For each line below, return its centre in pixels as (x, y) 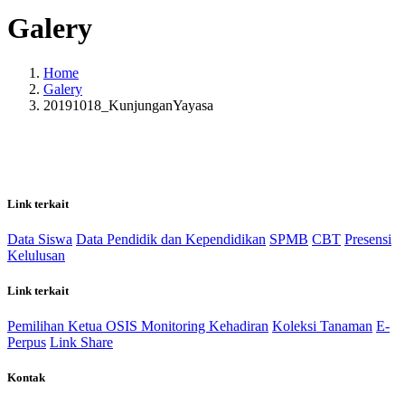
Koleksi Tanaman (322, 326)
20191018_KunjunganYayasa (128, 105)
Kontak (26, 378)
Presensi (368, 239)
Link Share (81, 343)
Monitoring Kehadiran (205, 326)
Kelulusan (36, 255)
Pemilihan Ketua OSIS (74, 326)
